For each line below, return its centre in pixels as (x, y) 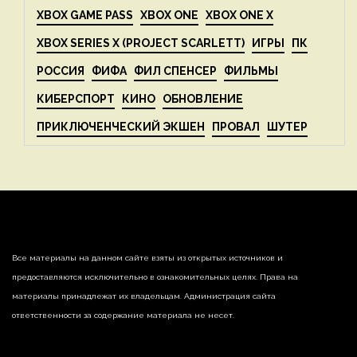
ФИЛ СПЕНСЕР (175, 71)
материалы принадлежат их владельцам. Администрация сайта (144, 296)
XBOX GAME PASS (85, 16)
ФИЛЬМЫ (251, 71)
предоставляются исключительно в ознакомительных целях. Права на (155, 277)
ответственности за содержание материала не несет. (123, 316)
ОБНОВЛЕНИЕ (203, 99)
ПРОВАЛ (236, 127)
